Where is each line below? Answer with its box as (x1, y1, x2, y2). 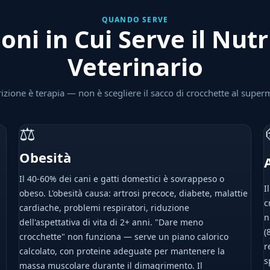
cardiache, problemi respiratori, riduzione (19, 202, 189, 213)
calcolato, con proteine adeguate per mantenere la (19, 245, 225, 257)
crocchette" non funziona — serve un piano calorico (19, 231, 228, 242)
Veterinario (67, 50, 203, 83)
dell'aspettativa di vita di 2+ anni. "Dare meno (19, 216, 203, 228)
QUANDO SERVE (101, 14, 169, 25)
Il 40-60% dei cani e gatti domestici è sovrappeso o (19, 173, 224, 184)
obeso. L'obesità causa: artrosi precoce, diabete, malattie (19, 187, 248, 199)
